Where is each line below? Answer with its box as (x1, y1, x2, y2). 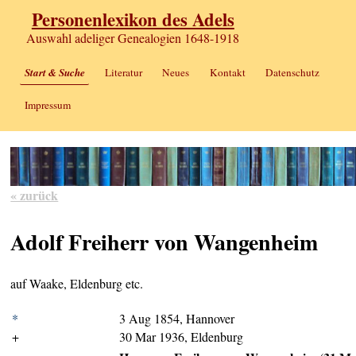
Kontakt (209, 65, 246, 80)
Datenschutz (265, 65, 319, 80)
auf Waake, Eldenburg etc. (10, 275, 144, 292)
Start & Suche (24, 65, 85, 80)
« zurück (10, 185, 59, 204)
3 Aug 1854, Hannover (119, 310, 235, 327)
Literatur (104, 65, 142, 80)
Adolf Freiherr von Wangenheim (10, 226, 319, 259)
